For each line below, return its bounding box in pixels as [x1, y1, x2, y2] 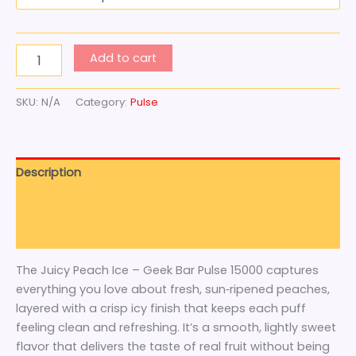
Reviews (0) [16, 226, 83, 242]
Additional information [16, 195, 146, 211]
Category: [75, 95, 130, 110]
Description [16, 164, 81, 180]
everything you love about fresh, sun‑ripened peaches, [16, 281, 330, 297]
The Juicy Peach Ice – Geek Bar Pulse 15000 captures [16, 261, 319, 278]
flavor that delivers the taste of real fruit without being [16, 338, 330, 354]
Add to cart [89, 50, 157, 67]
